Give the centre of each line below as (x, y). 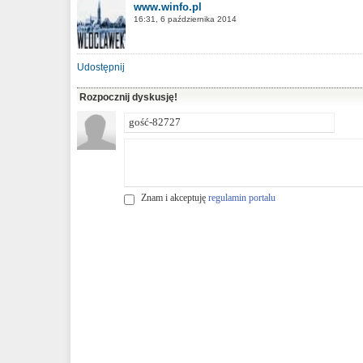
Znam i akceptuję (175, 198)
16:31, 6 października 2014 (185, 19)
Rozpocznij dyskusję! (128, 97)
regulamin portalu (242, 198)
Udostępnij (101, 67)
